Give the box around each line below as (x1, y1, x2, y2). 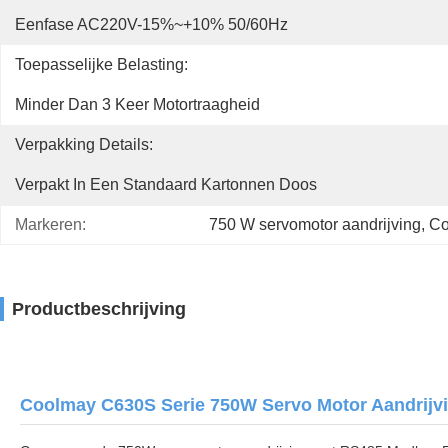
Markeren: (15, 216, 86, 233)
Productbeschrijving (12, 299, 186, 319)
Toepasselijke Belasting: (15, 56, 188, 73)
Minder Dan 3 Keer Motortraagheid (15, 96, 260, 113)
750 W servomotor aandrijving (209, 216, 421, 233)
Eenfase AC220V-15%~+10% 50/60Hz (15, 16, 288, 33)
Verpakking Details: (15, 136, 153, 153)
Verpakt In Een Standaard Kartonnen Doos (15, 176, 317, 193)
